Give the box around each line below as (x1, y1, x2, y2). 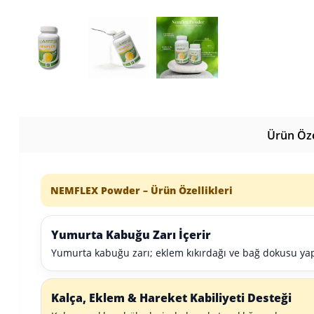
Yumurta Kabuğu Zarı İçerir (51, 227, 211, 243)
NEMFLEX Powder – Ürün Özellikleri (50, 184, 233, 197)
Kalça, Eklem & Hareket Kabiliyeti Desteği (51, 290, 292, 306)
